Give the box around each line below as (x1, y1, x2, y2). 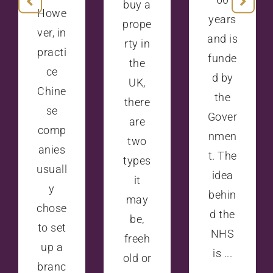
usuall (37, 162, 67, 175)
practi (37, 45, 66, 58)
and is (207, 32, 238, 45)
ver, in (37, 26, 66, 39)
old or (122, 251, 152, 264)
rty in (124, 37, 150, 50)
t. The (208, 149, 237, 162)
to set (37, 221, 66, 234)
